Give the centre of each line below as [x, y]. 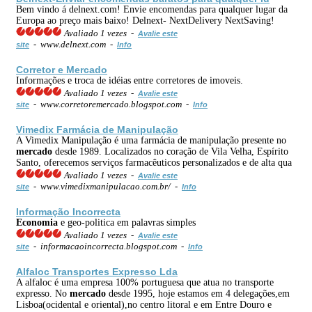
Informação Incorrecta [68, 211]
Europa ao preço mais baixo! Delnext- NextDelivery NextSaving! [145, 20]
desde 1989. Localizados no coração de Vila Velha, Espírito [170, 151]
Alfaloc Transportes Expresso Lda [97, 271]
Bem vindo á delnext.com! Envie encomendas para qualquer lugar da [152, 9]
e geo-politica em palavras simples [127, 222]
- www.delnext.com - [73, 44]
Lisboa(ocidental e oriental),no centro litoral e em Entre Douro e [144, 304]
